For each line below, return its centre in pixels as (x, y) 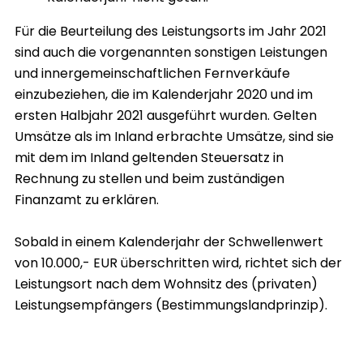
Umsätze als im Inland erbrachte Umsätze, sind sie (174, 137)
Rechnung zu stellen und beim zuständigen (149, 179)
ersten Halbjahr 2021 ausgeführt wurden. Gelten (166, 116)
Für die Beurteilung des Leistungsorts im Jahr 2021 (171, 32)
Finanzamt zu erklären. (87, 200)
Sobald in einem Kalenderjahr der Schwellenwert (169, 242)
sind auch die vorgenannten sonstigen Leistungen (171, 53)
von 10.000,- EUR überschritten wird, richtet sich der (178, 263)
